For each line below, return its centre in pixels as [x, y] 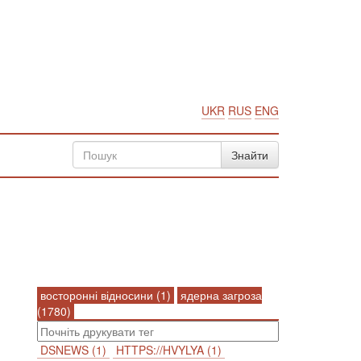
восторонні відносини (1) [106, 295]
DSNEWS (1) [73, 350]
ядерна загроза [220, 295]
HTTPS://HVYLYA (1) [169, 350]
